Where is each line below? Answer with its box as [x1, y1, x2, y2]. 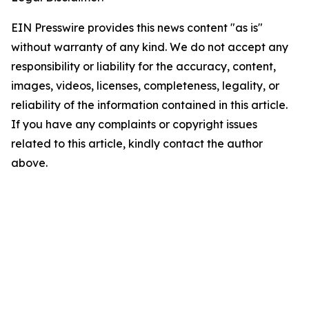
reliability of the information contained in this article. [11, 98, 288, 112]
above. [11, 156, 48, 170]
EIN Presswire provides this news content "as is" [11, 21, 263, 35]
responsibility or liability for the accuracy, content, [11, 59, 276, 74]
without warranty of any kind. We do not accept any [11, 40, 288, 54]
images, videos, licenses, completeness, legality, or [11, 79, 279, 93]
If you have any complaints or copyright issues [11, 117, 257, 132]
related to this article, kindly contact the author [11, 137, 263, 151]
